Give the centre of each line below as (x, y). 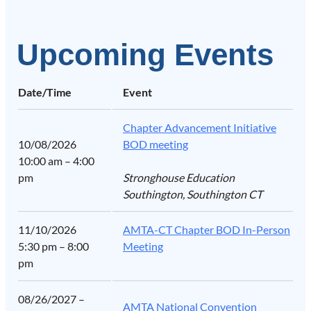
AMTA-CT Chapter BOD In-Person (207, 230)
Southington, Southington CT (193, 194)
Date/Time (45, 92)
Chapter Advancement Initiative (200, 128)
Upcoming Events (145, 55)
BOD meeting (155, 144)
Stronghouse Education (179, 178)
